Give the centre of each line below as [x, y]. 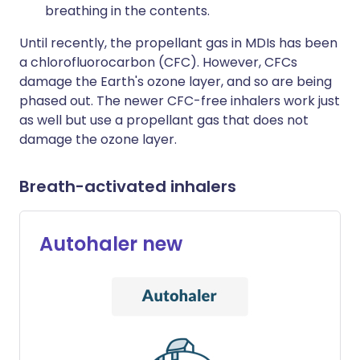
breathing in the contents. [127, 11]
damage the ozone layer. [98, 139]
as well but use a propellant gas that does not [164, 120]
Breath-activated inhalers [128, 186]
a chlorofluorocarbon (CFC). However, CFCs [158, 62]
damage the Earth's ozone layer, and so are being [176, 82]
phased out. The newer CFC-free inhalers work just [180, 101]
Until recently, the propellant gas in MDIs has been [178, 43]
